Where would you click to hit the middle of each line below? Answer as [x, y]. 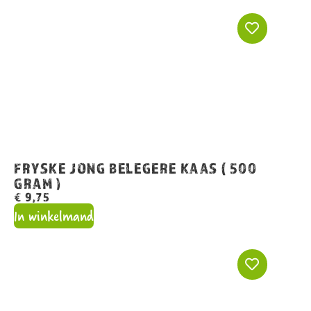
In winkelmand [54, 215]
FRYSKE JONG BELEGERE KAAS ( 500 [136, 168]
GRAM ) [38, 183]
